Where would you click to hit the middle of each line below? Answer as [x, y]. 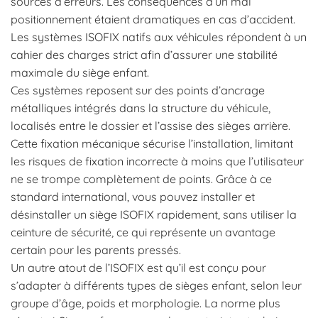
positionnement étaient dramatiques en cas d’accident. [153, 20]
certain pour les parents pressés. [96, 250]
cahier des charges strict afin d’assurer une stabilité [144, 55]
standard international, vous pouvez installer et [133, 197]
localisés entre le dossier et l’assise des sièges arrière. [150, 126]
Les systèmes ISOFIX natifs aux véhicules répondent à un [159, 37]
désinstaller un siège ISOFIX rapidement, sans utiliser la [154, 215]
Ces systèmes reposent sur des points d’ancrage [138, 91]
